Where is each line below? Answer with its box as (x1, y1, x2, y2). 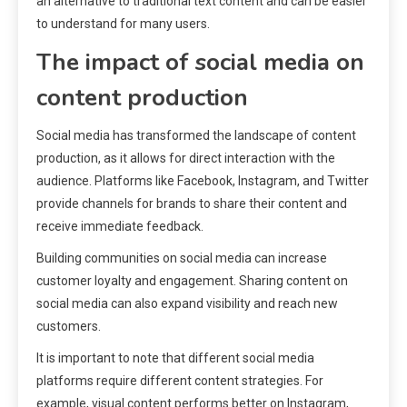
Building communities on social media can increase (36, 250, 327, 265)
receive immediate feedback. (36, 218, 203, 233)
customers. (36, 318, 101, 333)
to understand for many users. (36, 15, 210, 31)
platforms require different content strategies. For (36, 372, 323, 388)
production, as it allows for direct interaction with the (36, 150, 335, 165)
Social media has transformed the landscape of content (36, 127, 356, 143)
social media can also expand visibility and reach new (36, 295, 338, 311)
